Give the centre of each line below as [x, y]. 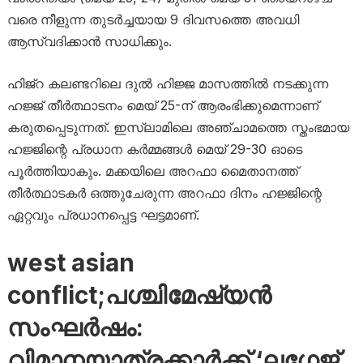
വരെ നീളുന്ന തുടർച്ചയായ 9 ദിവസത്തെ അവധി [153, 19]
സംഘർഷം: [75, 327]
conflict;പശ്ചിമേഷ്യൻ [139, 295]
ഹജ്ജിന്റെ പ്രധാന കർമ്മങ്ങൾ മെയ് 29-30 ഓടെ [154, 149]
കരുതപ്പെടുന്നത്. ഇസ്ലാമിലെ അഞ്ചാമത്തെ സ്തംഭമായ [178, 127]
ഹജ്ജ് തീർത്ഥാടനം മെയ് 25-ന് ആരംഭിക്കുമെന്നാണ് [162, 105]
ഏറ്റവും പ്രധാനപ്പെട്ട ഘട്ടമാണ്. [103, 215]
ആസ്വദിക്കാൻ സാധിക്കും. [89, 41]
